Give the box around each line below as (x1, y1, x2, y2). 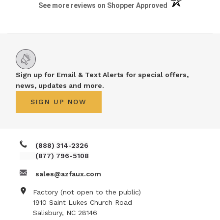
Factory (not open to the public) (33, 188, 141, 196)
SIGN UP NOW (30, 98, 87, 106)
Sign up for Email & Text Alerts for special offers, (16, 71, 189, 79)
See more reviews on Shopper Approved (38, 1, 168, 10)
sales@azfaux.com (35, 170, 101, 178)
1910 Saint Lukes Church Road (33, 198, 132, 207)
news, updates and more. (16, 82, 104, 90)
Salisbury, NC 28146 (33, 209, 97, 217)
